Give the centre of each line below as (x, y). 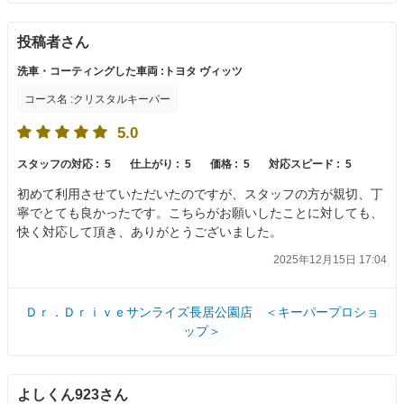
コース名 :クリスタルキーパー (97, 100)
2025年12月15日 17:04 (330, 260)
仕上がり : (156, 165)
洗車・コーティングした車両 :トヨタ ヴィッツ (130, 71)
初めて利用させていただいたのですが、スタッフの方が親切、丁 (200, 194)
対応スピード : (306, 165)
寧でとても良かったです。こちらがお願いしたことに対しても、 (200, 213)
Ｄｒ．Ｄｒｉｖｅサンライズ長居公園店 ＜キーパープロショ (202, 312)
